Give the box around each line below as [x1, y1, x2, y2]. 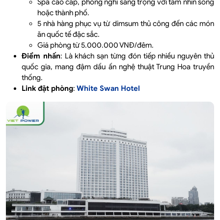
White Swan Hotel [77, 84, 144, 93]
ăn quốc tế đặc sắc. [37, 30, 100, 39]
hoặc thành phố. [37, 8, 89, 18]
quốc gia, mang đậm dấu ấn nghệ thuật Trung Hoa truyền [22, 62, 214, 72]
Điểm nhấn [22, 52, 60, 61]
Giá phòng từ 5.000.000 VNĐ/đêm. [37, 41, 154, 50]
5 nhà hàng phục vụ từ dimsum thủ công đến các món [37, 19, 214, 28]
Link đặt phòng [22, 84, 73, 93]
